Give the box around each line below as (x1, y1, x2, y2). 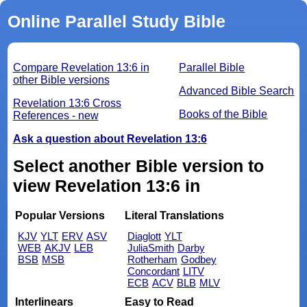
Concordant (127, 265, 180, 277)
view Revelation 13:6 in (12, 176, 200, 196)
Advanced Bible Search (179, 85, 295, 97)
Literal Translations (124, 210, 224, 222)
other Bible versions (12, 74, 110, 86)
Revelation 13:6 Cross (12, 97, 121, 110)
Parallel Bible (179, 62, 245, 74)
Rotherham (127, 253, 177, 265)
